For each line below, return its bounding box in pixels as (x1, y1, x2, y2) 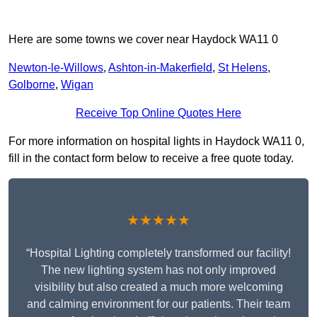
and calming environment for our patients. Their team (27, 298, 290, 311)
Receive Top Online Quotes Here (76, 107, 241, 120)
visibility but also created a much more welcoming (34, 281, 283, 294)
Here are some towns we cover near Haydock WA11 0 (8, 33, 278, 46)
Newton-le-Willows (8, 62, 103, 74)
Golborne (8, 79, 55, 91)
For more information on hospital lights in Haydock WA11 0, (8, 135, 304, 148)
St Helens (218, 62, 267, 74)
